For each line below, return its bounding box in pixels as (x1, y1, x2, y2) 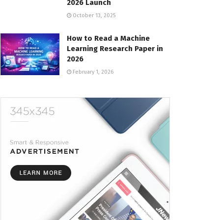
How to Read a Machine (67, 33, 150, 43)
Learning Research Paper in (67, 44, 163, 53)
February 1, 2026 (71, 68, 113, 75)
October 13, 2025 (71, 12, 115, 19)
